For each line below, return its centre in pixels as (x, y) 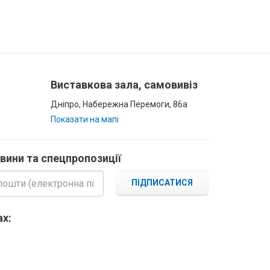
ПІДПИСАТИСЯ (162, 183)
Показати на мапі (84, 119)
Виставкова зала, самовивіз (124, 85)
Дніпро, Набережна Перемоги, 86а (119, 104)
